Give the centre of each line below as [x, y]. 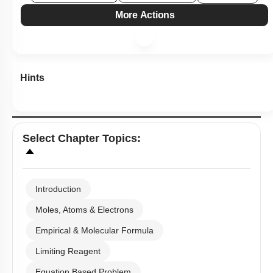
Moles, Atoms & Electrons [84, 210]
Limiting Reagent [68, 251]
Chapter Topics [97, 139]
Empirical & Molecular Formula [94, 231]
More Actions [147, 15]
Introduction [58, 189]
